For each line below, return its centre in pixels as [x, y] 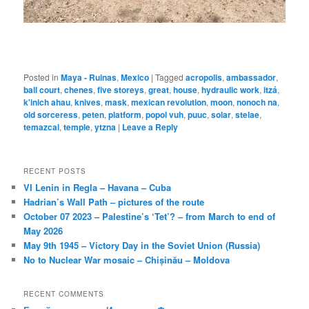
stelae [248, 114]
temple [77, 127]
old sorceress [51, 114]
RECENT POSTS [55, 171]
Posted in [41, 77]
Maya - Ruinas [89, 77]
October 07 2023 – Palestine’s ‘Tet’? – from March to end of [150, 217]
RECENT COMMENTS [64, 294]
